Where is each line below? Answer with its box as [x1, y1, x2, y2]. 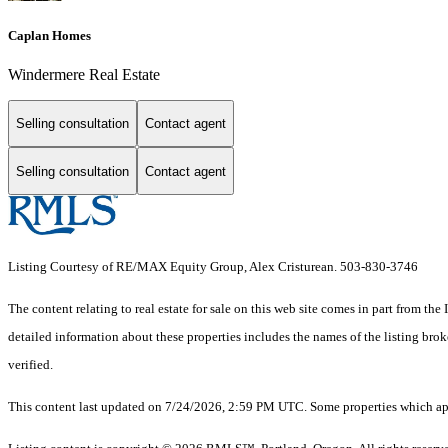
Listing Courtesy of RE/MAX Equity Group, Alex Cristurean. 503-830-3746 [8, 259, 418, 275]
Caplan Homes [8, 27, 91, 43]
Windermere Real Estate [8, 65, 160, 83]
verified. [8, 357, 53, 373]
